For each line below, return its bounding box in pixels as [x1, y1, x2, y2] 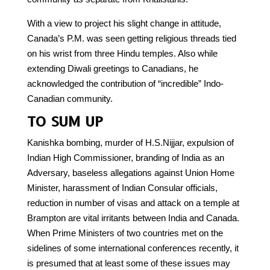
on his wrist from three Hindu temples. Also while [27, 48, 218, 58]
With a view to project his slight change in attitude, [27, 17, 221, 28]
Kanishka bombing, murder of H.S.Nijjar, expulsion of [27, 137, 234, 148]
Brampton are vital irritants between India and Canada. [27, 212, 239, 223]
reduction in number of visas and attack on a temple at [27, 197, 239, 208]
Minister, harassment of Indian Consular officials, [27, 182, 218, 193]
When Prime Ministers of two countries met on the [27, 227, 223, 238]
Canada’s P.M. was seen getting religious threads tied [27, 33, 236, 43]
